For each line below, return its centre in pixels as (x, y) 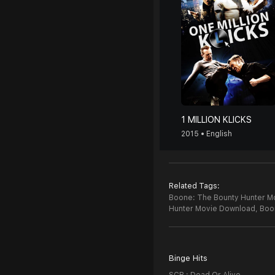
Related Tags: (194, 186)
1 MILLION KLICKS (216, 120)
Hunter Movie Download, (213, 209)
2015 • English (207, 134)
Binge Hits (188, 258)
